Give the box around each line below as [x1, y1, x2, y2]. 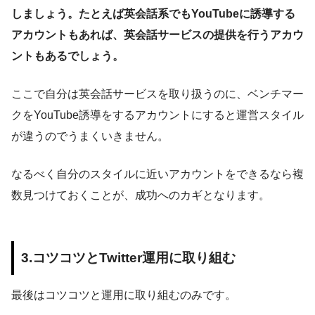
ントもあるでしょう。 [11, 50, 124, 63]
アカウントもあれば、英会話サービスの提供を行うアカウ [11, 29, 304, 41]
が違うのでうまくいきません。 [11, 130, 169, 143]
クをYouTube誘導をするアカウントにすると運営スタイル [11, 109, 304, 122]
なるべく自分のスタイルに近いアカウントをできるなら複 [11, 168, 304, 181]
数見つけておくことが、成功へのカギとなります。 [11, 189, 270, 202]
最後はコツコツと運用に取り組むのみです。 [11, 288, 236, 301]
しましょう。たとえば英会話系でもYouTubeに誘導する [11, 8, 295, 20]
